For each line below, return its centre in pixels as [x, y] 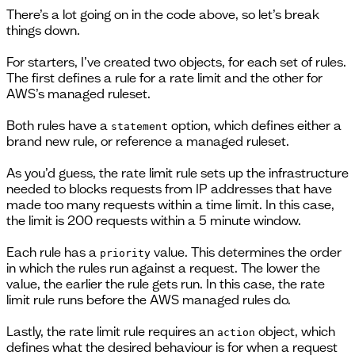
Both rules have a [59, 125]
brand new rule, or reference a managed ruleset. [148, 141]
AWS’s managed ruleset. [78, 93]
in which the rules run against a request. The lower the [163, 267]
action [236, 332]
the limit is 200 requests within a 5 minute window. [154, 220]
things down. [43, 30]
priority [125, 253]
